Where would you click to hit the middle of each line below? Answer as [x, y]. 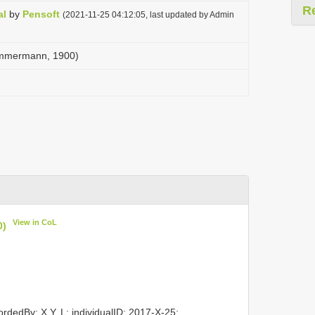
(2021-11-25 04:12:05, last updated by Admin [148, 14]
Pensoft [41, 14]
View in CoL [35, 222]
